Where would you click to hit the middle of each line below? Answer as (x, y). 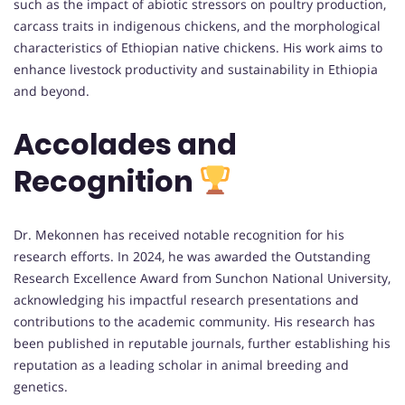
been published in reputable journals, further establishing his (202, 343)
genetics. (41, 386)
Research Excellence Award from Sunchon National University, (202, 278)
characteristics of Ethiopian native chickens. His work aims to (198, 47)
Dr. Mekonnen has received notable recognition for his (179, 234)
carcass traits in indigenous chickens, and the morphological (197, 25)
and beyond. (52, 90)
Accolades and (125, 145)
